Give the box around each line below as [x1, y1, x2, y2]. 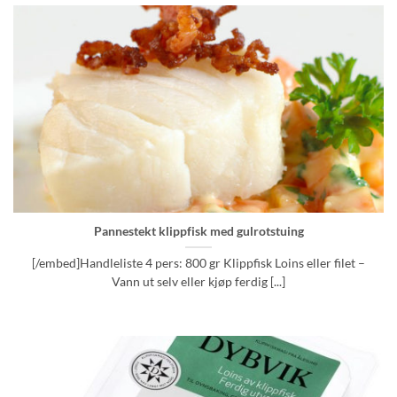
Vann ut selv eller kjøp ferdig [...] [112, 274, 285, 289]
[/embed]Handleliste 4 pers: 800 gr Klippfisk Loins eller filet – [32, 255, 365, 270]
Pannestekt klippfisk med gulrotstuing [93, 223, 304, 238]
